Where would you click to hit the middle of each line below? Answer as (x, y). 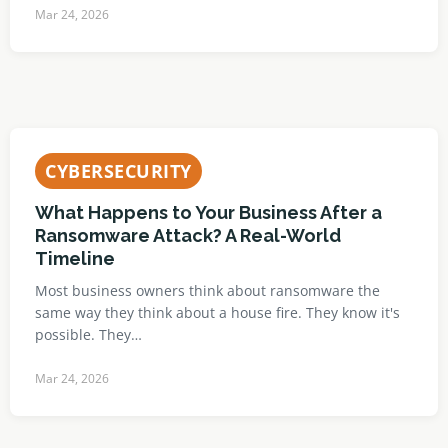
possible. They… (88, 334)
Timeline (75, 258)
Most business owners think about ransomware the (207, 290)
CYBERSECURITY (118, 171)
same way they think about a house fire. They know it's (217, 312)
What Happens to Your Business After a (208, 212)
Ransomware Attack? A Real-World (188, 235)
